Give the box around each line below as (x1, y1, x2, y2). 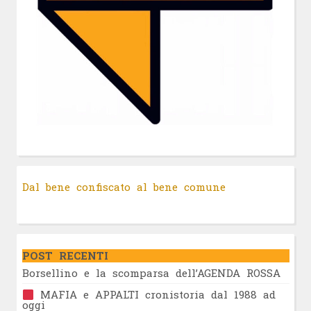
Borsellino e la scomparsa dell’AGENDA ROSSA (22, 265, 280, 280)
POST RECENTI (22, 249, 108, 263)
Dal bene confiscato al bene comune (22, 179, 226, 194)
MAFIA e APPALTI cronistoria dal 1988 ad (33, 287, 276, 302)
